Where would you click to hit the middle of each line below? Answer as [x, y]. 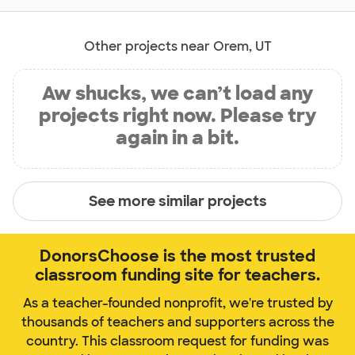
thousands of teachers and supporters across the [177, 323]
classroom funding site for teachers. [177, 275]
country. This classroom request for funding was [177, 342]
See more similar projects [177, 201]
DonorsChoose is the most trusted [177, 256]
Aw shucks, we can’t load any [177, 94]
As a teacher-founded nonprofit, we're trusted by [177, 303]
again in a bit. [177, 138]
